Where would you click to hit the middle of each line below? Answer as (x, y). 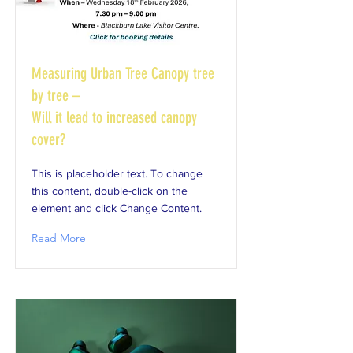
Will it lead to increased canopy (114, 117)
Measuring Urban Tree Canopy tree (123, 73)
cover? (48, 139)
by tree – (56, 95)
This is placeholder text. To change (117, 173)
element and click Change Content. (117, 208)
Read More (59, 238)
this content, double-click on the (110, 191)
